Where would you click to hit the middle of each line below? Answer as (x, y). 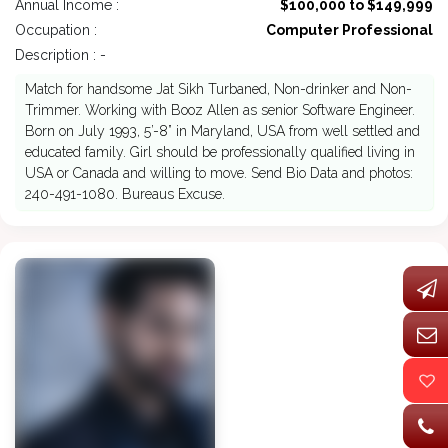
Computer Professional (349, 30)
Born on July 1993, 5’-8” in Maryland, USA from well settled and (222, 131)
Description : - (60, 55)
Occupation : (56, 30)
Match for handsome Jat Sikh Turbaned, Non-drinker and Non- (218, 89)
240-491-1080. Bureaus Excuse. (125, 194)
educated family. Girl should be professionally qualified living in (220, 152)
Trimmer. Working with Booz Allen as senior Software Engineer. (220, 110)
